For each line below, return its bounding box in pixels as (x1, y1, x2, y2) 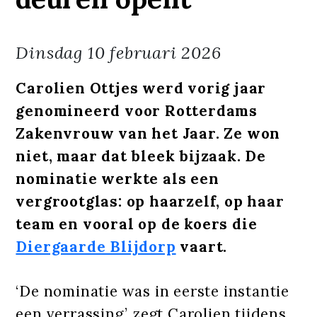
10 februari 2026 (87, 41, 221, 64)
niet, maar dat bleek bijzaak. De (16, 146, 267, 166)
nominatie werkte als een (16, 168, 219, 188)
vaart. (175, 236, 228, 256)
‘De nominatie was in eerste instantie (16, 281, 290, 301)
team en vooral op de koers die (16, 214, 258, 234)
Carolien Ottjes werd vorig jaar (16, 78, 267, 98)
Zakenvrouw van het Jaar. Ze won (16, 123, 281, 143)
